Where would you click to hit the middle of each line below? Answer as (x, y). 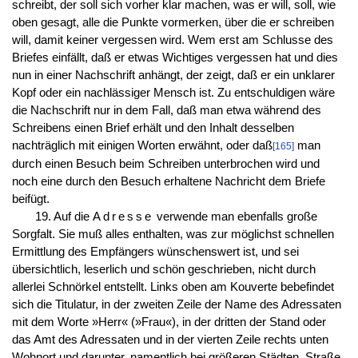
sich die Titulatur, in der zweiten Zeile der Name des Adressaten (176, 304)
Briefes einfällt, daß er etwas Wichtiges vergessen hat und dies (175, 57)
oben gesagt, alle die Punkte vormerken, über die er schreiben (173, 22)
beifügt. (30, 199)
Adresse (123, 216)
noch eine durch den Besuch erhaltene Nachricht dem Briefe (168, 181)
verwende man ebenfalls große (235, 216)
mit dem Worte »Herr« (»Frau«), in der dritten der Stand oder (169, 322)
